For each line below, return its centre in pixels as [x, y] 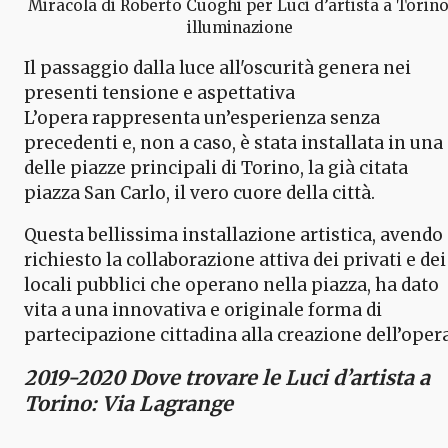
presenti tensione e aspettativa [159, 92]
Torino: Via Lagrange [128, 403]
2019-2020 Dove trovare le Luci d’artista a [227, 377]
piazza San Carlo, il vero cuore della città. [199, 192]
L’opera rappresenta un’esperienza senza [202, 117]
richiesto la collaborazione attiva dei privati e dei [235, 259]
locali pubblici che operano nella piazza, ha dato [231, 284]
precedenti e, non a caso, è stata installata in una [233, 142]
